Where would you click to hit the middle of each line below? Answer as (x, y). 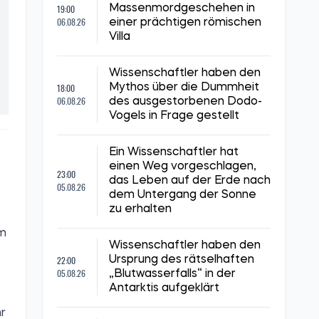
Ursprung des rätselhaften (182, 260)
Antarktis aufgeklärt (164, 288)
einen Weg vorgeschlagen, (183, 167)
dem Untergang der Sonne (183, 195)
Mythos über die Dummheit (184, 88)
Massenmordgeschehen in (182, 9)
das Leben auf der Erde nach (190, 181)
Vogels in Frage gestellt (174, 116)
